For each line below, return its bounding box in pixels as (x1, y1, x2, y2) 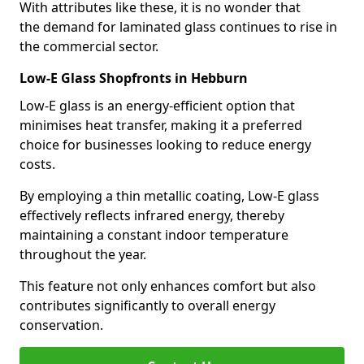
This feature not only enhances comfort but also (19, 277, 316, 295)
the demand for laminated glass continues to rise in (19, 18, 337, 36)
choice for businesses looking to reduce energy (19, 136, 311, 154)
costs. (19, 155, 55, 173)
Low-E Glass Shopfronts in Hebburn (19, 69, 248, 87)
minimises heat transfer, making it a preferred (19, 116, 302, 134)
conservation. (19, 316, 103, 334)
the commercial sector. (19, 37, 158, 55)
